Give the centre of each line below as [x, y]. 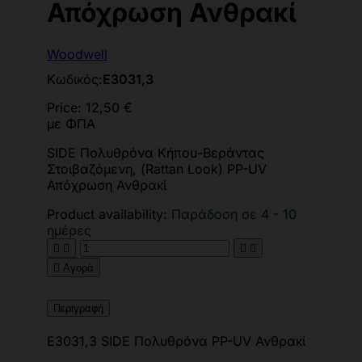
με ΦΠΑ [71, 123]
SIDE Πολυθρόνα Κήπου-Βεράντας [156, 152]
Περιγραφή [78, 308]
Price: [66, 107]
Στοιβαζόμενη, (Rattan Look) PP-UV [157, 168]
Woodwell [77, 54]
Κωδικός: [75, 79]
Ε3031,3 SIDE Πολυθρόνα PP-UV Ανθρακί [176, 341]
